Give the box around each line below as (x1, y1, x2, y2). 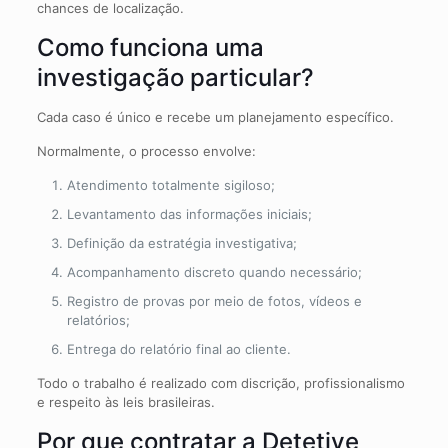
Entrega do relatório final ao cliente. (66, 340, 291, 357)
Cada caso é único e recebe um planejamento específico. (36, 108, 394, 125)
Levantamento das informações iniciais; (66, 205, 312, 222)
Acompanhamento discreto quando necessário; (66, 263, 362, 280)
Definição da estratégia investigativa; (66, 234, 297, 251)
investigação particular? (36, 62, 314, 92)
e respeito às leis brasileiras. (36, 393, 215, 410)
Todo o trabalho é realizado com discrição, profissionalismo (36, 374, 405, 391)
